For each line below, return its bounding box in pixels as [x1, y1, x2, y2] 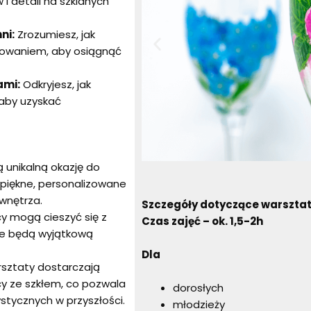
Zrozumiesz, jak [15, 27, 95, 42]
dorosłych [173, 280, 224, 295]
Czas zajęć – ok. [142, 213, 228, 228]
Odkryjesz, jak [20, 77, 91, 92]
